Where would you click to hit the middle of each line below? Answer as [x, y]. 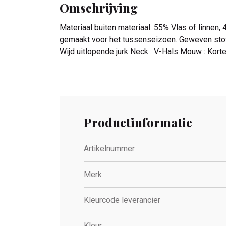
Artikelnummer [109, 148]
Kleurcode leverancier [122, 200]
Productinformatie [138, 122]
